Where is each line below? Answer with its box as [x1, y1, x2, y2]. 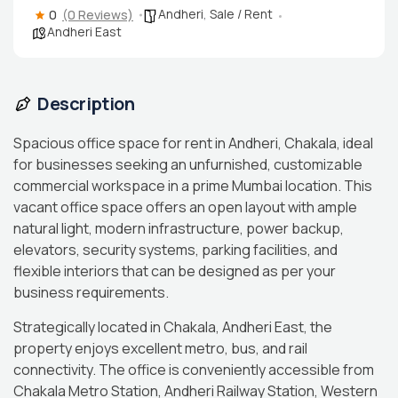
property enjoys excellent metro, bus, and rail [13, 338, 307, 358]
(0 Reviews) [62, 5, 133, 23]
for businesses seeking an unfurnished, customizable [13, 154, 362, 174]
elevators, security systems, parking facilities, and [13, 239, 338, 259]
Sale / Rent [210, 4, 273, 22]
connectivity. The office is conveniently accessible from [13, 359, 374, 379]
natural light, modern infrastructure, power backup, [13, 218, 344, 238]
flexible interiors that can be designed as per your [13, 260, 336, 281]
